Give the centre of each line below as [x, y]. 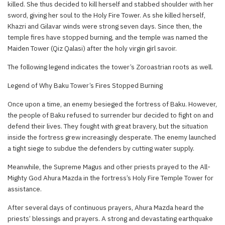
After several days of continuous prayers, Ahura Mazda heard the [106, 207]
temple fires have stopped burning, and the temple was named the [108, 37]
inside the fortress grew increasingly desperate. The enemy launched [112, 137]
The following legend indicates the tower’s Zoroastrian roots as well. [110, 67]
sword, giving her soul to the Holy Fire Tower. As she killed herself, [106, 15]
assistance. [25, 189]
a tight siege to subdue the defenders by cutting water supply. [101, 148]
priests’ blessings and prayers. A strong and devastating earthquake [110, 218]
